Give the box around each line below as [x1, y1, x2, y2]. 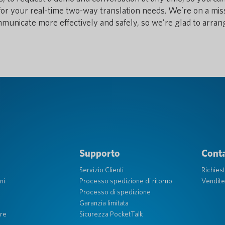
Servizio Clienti [79, 166, 124, 174]
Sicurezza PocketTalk [79, 210, 143, 218]
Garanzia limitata [79, 199, 129, 207]
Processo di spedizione [79, 188, 151, 196]
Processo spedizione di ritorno [79, 177, 172, 185]
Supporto [79, 147, 120, 159]
